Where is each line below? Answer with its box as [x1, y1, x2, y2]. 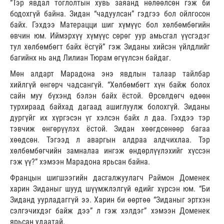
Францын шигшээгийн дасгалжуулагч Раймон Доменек [10, 172, 210, 182]
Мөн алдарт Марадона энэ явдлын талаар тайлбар [10, 68, 210, 78]
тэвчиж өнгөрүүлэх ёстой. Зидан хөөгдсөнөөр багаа [10, 123, 210, 133]
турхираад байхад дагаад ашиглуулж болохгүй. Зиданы [10, 101, 210, 111]
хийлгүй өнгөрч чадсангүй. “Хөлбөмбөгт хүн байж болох [10, 79, 210, 89]
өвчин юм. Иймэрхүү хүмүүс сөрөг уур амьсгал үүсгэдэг [10, 30, 210, 40]
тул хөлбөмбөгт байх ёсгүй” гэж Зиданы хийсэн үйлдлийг [10, 41, 210, 51]
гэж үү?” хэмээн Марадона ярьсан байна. [10, 156, 150, 166]
